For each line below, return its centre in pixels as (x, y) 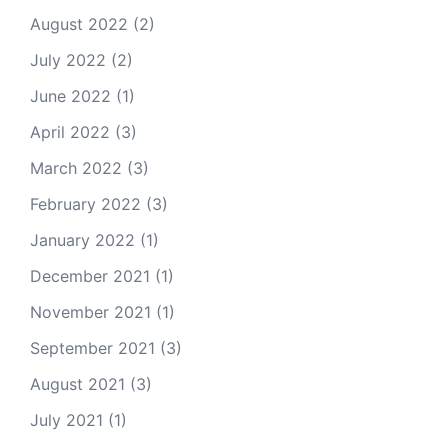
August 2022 (79, 24)
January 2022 (82, 240)
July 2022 (68, 60)
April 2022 (70, 132)
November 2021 (90, 312)
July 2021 (66, 420)
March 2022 (76, 168)
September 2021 (92, 348)
